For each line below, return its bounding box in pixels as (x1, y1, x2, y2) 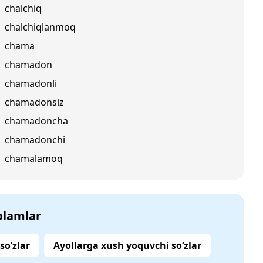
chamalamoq (5, 152, 63, 165)
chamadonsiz (5, 96, 64, 109)
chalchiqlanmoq (5, 21, 76, 33)
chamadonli (5, 77, 57, 90)
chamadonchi (5, 133, 65, 146)
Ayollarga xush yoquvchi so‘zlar (53, 239, 201, 252)
